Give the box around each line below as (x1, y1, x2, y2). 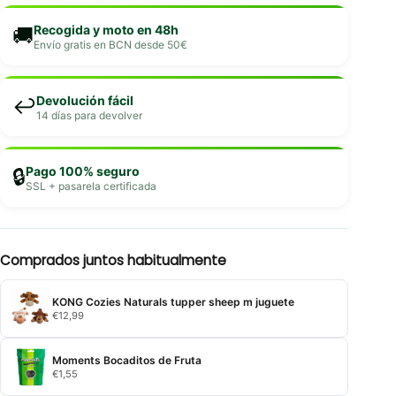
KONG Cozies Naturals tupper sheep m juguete (52, 294, 294, 308)
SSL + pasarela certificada (26, 179, 156, 193)
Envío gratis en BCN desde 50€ (34, 37, 187, 51)
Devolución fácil (36, 92, 133, 108)
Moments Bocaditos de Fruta (52, 353, 202, 367)
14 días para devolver (36, 108, 142, 122)
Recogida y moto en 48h (34, 21, 179, 37)
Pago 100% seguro (26, 163, 140, 179)
